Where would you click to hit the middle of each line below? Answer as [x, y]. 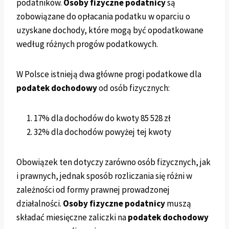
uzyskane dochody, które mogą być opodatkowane [110, 30]
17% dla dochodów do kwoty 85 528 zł [102, 118]
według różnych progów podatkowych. [87, 44]
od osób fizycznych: [133, 88]
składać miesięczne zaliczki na [72, 217]
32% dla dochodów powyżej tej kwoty [102, 132]
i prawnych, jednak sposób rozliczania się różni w [104, 176]
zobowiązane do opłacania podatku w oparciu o [103, 17]
